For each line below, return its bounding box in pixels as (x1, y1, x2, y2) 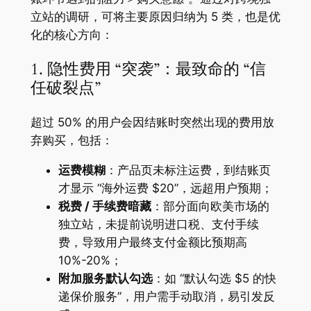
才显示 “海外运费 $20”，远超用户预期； (58, 181, 273, 196)
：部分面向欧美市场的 (151, 199, 269, 214)
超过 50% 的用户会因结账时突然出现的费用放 (30, 115, 274, 130)
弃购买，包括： (30, 133, 113, 148)
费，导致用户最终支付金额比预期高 (58, 235, 247, 250)
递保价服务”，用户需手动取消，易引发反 (58, 289, 275, 304)
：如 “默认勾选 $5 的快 (152, 271, 276, 286)
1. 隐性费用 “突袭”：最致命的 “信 (30, 58, 266, 81)
